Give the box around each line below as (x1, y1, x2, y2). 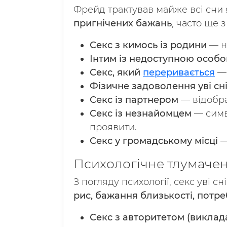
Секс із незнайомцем (90, 108, 192, 119)
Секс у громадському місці (90, 135, 218, 146)
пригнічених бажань (73, 18, 172, 29)
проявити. (90, 122, 137, 133)
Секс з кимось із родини (90, 40, 207, 51)
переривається (143, 67, 215, 78)
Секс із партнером (90, 94, 178, 105)
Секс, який (90, 67, 143, 78)
